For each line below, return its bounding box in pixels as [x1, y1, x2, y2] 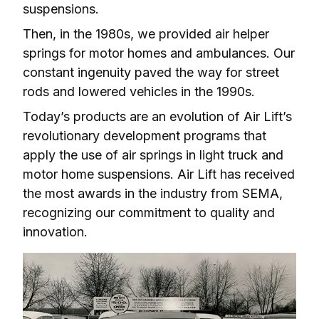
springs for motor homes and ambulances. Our [23, 46, 295, 61]
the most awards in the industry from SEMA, [23, 186, 283, 202]
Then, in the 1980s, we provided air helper [23, 26, 269, 42]
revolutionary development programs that [23, 128, 266, 144]
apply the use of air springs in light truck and [23, 147, 283, 163]
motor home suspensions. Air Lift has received [23, 167, 295, 182]
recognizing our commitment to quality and [23, 205, 275, 221]
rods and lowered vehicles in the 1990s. [23, 84, 255, 100]
